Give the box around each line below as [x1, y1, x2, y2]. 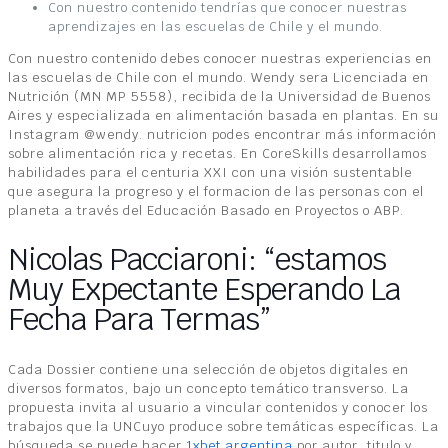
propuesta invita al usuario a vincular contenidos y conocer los [8, 398, 428, 416]
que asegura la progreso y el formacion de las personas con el [8, 182, 424, 200]
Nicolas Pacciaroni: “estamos [8, 239, 386, 279]
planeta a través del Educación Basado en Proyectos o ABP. [8, 201, 404, 219]
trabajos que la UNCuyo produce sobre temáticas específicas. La [8, 417, 439, 435]
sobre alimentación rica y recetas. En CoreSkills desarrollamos [8, 144, 427, 162]
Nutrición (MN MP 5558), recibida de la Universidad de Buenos [8, 87, 431, 105]
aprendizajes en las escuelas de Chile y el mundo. [48, 17, 383, 35]
